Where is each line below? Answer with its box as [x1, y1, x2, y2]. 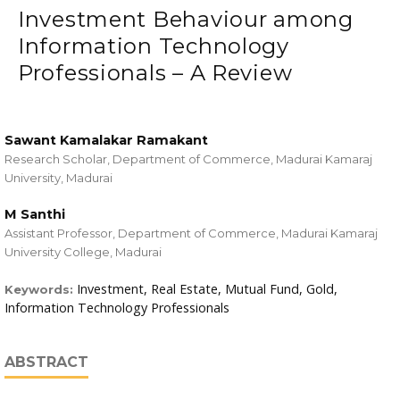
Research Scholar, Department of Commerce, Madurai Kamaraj [4, 152, 372, 167]
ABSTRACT [4, 354, 88, 371]
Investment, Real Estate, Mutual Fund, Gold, [77, 280, 337, 298]
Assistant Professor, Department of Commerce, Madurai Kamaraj [4, 226, 378, 241]
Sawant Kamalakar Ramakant [4, 132, 208, 149]
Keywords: [4, 282, 77, 297]
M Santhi [4, 206, 65, 223]
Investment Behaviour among [18, 6, 354, 33]
